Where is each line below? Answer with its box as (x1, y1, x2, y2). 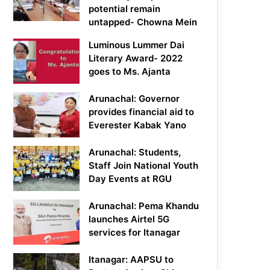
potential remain (89, 3, 161, 15)
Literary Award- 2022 (89, 52, 183, 64)
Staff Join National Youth (89, 160, 199, 172)
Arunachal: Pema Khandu (89, 200, 199, 212)
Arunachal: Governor (89, 93, 180, 105)
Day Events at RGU (89, 173, 172, 185)
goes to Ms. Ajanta (89, 66, 171, 78)
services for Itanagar (89, 227, 181, 239)
